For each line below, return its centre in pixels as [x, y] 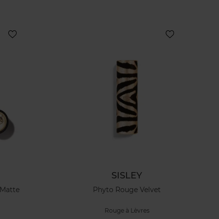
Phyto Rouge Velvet [127, 190]
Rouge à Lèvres [127, 211]
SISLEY [127, 175]
